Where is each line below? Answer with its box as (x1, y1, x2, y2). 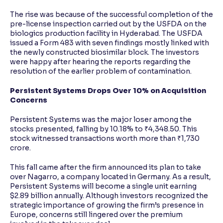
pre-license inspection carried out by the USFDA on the (10, 19, 207, 29)
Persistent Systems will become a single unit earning (10, 182, 197, 191)
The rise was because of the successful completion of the (10, 10, 213, 19)
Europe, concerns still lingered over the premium (10, 210, 183, 220)
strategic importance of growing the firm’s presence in (10, 201, 204, 210)
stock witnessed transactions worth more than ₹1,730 (10, 134, 200, 143)
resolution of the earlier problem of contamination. (10, 67, 192, 76)
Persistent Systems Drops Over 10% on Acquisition (10, 86, 206, 96)
